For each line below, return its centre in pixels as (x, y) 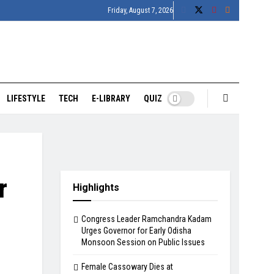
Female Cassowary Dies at (127, 267)
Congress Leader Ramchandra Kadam (146, 219)
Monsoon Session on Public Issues (143, 242)
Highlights (96, 187)
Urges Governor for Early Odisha (136, 231)
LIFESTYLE (26, 98)
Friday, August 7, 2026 (140, 10)
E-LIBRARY (111, 98)
